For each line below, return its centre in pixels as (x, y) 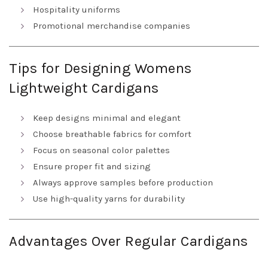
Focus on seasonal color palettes (101, 150)
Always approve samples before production (123, 183)
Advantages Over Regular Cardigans (129, 241)
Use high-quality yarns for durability (109, 199)
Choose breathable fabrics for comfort (112, 134)
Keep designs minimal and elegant (107, 118)
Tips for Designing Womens (100, 68)
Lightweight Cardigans (84, 88)
